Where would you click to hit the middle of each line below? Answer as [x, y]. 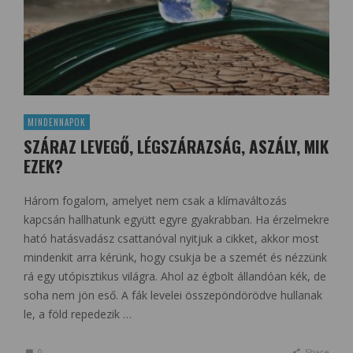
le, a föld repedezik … [78, 314]
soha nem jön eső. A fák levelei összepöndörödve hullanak [173, 295]
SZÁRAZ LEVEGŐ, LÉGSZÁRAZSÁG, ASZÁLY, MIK [176, 146]
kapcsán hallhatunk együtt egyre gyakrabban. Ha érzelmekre [176, 219]
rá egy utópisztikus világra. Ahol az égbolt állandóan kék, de [175, 276]
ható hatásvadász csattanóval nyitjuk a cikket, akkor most [171, 238]
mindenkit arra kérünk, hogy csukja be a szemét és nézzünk [175, 257]
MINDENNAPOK [57, 122]
